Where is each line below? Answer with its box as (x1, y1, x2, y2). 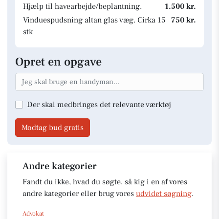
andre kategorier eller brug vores (22, 188, 136, 198)
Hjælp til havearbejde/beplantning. (23, 1, 142, 11)
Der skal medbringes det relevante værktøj (27, 99, 171, 109)
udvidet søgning (136, 188, 192, 198)
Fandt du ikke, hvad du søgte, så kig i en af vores (22, 176, 187, 187)
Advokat (22, 209, 44, 218)
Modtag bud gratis (22, 122, 84, 132)
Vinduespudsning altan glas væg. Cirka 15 (23, 15, 165, 25)
